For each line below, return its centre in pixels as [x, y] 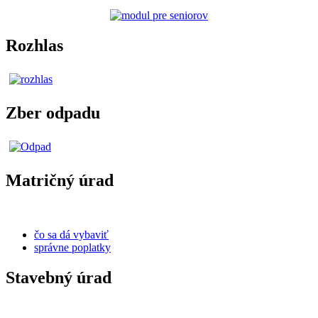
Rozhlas [34, 46]
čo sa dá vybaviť [71, 234]
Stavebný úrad [59, 277]
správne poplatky [72, 247]
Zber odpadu [53, 113]
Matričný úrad [60, 180]
